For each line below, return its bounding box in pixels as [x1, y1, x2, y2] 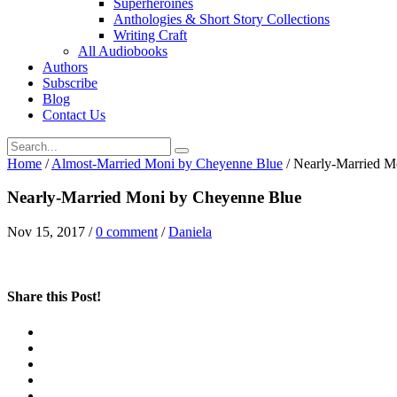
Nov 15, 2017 [7, 224, 85, 240]
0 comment [96, 224, 158, 240]
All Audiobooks [78, 43, 167, 58]
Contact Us [43, 106, 105, 122]
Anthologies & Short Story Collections [113, 11, 330, 27]
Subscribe [43, 74, 97, 90]
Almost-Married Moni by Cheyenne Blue [51, 155, 283, 171]
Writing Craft [113, 27, 187, 43]
